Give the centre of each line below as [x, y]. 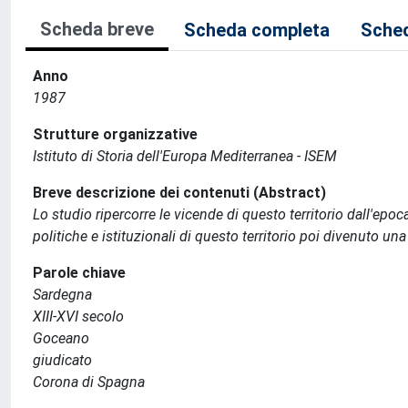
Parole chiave [79, 273]
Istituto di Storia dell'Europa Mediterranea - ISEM [185, 156]
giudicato [62, 360]
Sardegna [62, 295]
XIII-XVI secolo [78, 316]
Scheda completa [257, 30]
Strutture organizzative [115, 134]
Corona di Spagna [89, 382]
